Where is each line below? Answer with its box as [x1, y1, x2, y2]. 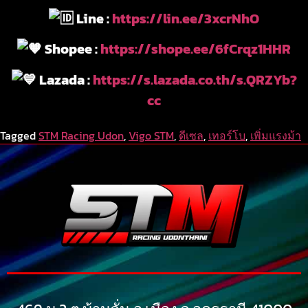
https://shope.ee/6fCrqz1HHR [100, 38, 291, 60]
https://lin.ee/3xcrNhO [112, 8, 259, 30]
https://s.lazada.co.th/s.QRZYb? [92, 69, 297, 90]
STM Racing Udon [38, 127, 124, 144]
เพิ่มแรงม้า [250, 127, 301, 144]
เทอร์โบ [208, 127, 245, 144]
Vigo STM [129, 127, 174, 144]
